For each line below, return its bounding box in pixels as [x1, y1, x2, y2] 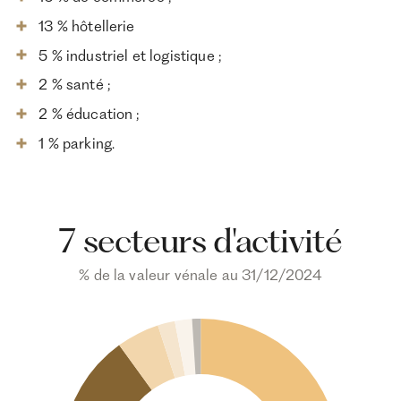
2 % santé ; [38, 75, 110, 94]
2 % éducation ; [38, 105, 140, 124]
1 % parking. [38, 134, 115, 153]
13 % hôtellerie [38, 16, 135, 35]
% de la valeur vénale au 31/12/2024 [79, 265, 322, 284]
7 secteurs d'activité [58, 219, 343, 260]
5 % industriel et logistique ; [38, 46, 221, 64]
